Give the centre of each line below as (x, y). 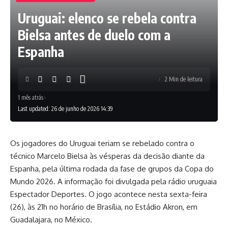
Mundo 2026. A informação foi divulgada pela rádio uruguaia (113, 181)
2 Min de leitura (184, 79)
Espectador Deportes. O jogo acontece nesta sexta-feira (109, 194)
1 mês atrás (31, 97)
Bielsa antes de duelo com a (94, 35)
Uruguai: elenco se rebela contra (107, 18)
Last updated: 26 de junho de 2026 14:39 (65, 109)
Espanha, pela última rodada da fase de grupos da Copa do (112, 169)
